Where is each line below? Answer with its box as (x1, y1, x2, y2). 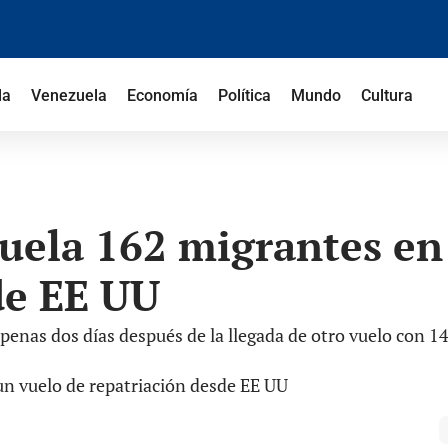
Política (217, 86, 271, 105)
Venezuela (30, 86, 107, 105)
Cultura (360, 86, 413, 105)
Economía (126, 86, 198, 105)
